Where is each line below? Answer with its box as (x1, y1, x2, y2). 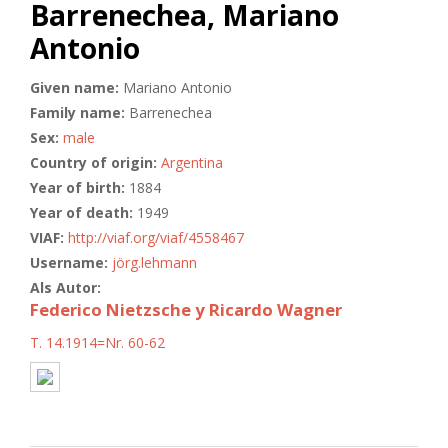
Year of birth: (30, 177, 129, 197)
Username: (30, 252, 112, 272)
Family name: (30, 102, 129, 122)
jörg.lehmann (112, 252, 197, 272)
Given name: (30, 77, 123, 97)
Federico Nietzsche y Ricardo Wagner (30, 297, 342, 321)
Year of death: (30, 202, 137, 222)
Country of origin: (30, 152, 161, 172)
